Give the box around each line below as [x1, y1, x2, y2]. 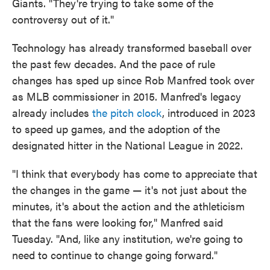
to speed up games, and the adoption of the [12, 121, 220, 136]
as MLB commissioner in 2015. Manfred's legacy [12, 89, 241, 104]
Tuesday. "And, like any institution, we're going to [12, 231, 243, 246]
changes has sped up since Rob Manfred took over [12, 72, 254, 87]
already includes [12, 105, 92, 120]
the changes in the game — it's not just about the [12, 182, 246, 197]
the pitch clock [92, 105, 162, 120]
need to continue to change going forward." [12, 247, 218, 262]
